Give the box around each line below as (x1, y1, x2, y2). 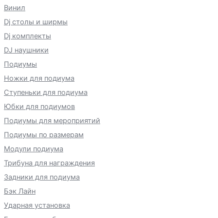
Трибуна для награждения (4, 158, 95, 167)
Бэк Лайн (4, 186, 36, 196)
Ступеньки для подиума (4, 88, 88, 97)
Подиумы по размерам (4, 130, 84, 139)
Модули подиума (4, 144, 63, 153)
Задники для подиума (4, 172, 80, 182)
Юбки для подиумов (4, 102, 75, 111)
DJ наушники (4, 45, 49, 54)
